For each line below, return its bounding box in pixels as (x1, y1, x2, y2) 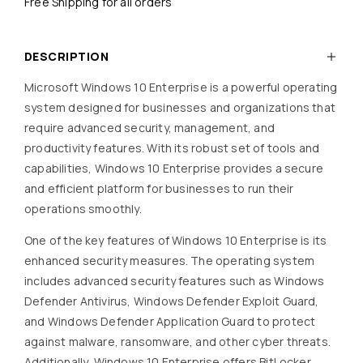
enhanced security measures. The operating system (24, 253, 315, 268)
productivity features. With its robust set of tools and (24, 140, 320, 156)
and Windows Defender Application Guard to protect (24, 314, 316, 329)
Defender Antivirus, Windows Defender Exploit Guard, (24, 293, 319, 309)
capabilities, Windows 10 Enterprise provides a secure (24, 160, 324, 176)
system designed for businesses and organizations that (24, 100, 336, 115)
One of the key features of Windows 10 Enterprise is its (24, 233, 327, 248)
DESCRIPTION (24, 49, 109, 64)
